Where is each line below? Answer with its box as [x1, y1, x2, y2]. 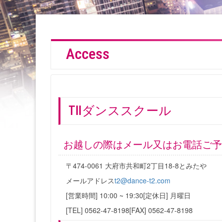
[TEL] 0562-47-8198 [66, 205, 129, 215]
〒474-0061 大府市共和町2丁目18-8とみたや [66, 161, 207, 170]
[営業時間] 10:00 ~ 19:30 [66, 190, 143, 200]
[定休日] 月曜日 [143, 190, 191, 200]
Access [66, 45, 110, 62]
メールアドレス [66, 175, 114, 185]
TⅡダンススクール [68, 104, 171, 118]
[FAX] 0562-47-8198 [129, 205, 193, 215]
